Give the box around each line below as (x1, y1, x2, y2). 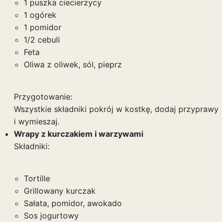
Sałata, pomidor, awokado (23, 198, 122, 208)
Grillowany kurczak (23, 186, 96, 196)
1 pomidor (23, 22, 61, 32)
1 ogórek (23, 10, 56, 20)
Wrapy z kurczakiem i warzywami (13, 129, 143, 139)
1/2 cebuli (23, 35, 60, 45)
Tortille (23, 173, 50, 183)
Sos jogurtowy (23, 211, 79, 221)
